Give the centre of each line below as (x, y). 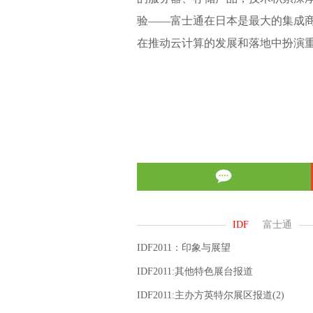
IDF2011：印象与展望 (184, 248)
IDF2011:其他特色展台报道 (195, 271)
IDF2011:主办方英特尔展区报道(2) (211, 295)
